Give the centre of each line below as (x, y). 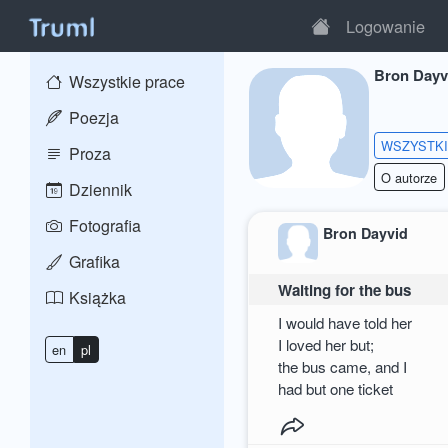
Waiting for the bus (345, 289)
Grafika (92, 261)
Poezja (92, 117)
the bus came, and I (343, 366)
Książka (95, 297)
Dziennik (98, 189)
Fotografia (103, 225)
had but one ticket (338, 388)
